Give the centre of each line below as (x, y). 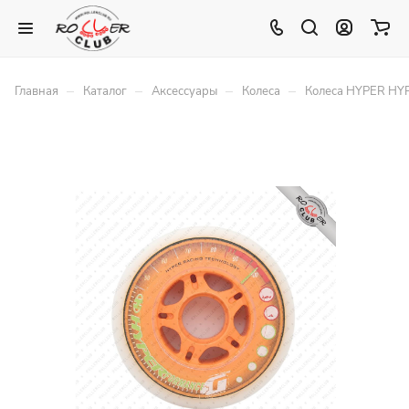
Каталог (105, 91)
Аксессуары (184, 91)
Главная (37, 91)
